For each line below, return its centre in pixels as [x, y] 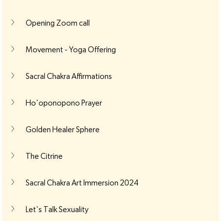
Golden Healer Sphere [62, 129]
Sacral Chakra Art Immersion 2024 [82, 183]
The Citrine [44, 156]
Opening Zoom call [57, 23]
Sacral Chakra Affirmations [69, 76]
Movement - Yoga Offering [71, 50]
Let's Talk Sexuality [57, 209]
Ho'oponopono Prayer [64, 103]
